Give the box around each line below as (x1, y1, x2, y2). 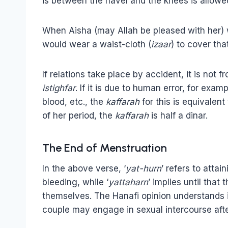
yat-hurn (126, 163, 161, 174)
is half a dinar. (149, 110, 208, 121)
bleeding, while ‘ (42, 177, 108, 187)
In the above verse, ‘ (42, 163, 126, 174)
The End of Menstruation (42, 140, 167, 155)
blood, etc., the (42, 96, 106, 107)
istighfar (42, 82, 75, 93)
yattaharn (108, 177, 148, 187)
